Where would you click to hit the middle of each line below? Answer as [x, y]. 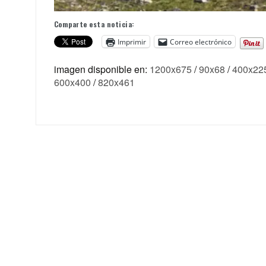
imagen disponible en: [102, 69]
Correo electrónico [200, 42]
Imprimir [132, 42]
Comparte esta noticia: [94, 24]
